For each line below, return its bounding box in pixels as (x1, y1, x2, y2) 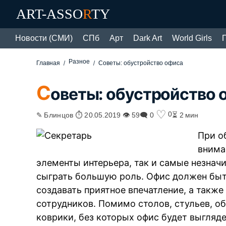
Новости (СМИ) (15, 34, 73, 42)
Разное (69, 58, 90, 65)
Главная (36, 60, 61, 67)
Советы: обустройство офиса (98, 60, 184, 67)
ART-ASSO (16, 6, 83, 22)
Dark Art (133, 34, 162, 42)
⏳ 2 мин (172, 110, 199, 119)
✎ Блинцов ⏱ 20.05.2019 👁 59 (36, 110, 140, 119)
